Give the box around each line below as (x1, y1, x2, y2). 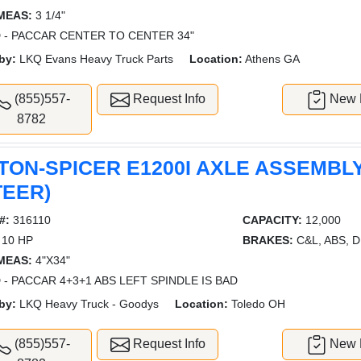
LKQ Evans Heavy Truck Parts (16, 52, 174, 66)
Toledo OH (228, 297, 286, 311)
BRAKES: (242, 234, 293, 247)
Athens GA (243, 52, 301, 66)
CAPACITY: (242, 214, 302, 227)
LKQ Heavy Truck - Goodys (16, 297, 160, 311)
